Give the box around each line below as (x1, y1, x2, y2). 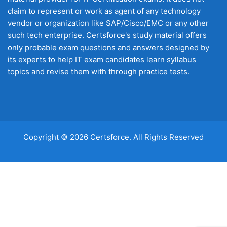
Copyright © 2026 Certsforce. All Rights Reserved (23, 132, 204, 142)
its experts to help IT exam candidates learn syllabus (8, 55, 196, 64)
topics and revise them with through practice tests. (8, 67, 190, 77)
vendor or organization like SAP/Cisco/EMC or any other (8, 18, 209, 28)
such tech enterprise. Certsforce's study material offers (8, 30, 207, 40)
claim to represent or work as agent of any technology (8, 6, 201, 16)
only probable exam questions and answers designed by (8, 43, 209, 52)
